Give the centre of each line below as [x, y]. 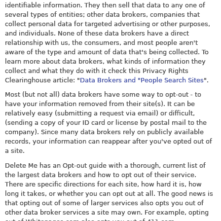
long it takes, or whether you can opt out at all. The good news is [109, 193]
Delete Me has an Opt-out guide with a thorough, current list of [105, 165]
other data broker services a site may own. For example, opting [107, 212]
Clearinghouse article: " [42, 80]
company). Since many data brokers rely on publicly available [104, 132]
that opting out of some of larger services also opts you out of [104, 203]
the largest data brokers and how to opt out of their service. [101, 175]
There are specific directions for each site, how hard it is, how [103, 184]
